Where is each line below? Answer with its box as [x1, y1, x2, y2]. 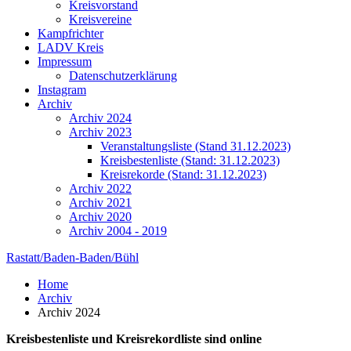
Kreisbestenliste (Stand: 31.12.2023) [100, 153, 280, 167]
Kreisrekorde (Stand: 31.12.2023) [100, 167, 266, 181]
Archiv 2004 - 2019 [69, 223, 167, 237]
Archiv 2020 [69, 209, 132, 223]
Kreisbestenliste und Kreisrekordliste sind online [6, 331, 262, 346]
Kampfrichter [38, 26, 103, 40]
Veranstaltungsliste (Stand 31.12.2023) [100, 139, 291, 153]
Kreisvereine [69, 12, 132, 26]
